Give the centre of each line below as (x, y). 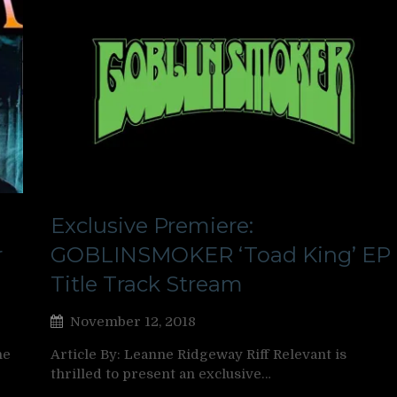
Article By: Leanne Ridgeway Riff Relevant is (198, 354)
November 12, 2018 (133, 321)
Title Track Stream (147, 284)
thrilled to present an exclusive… (161, 374)
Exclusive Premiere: (152, 225)
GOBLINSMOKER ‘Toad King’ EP (221, 254)
